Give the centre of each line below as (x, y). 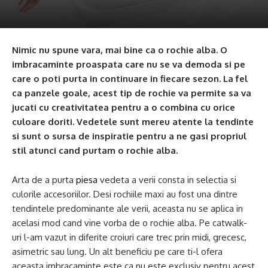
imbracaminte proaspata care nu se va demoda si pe (129, 64)
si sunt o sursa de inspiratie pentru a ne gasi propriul (129, 136)
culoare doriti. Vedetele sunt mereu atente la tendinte (133, 122)
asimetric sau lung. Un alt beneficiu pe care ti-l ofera (117, 252)
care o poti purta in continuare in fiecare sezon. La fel (130, 79)
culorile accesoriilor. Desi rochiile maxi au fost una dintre (125, 194)
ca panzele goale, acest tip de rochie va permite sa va (132, 93)
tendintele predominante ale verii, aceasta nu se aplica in (127, 208)
